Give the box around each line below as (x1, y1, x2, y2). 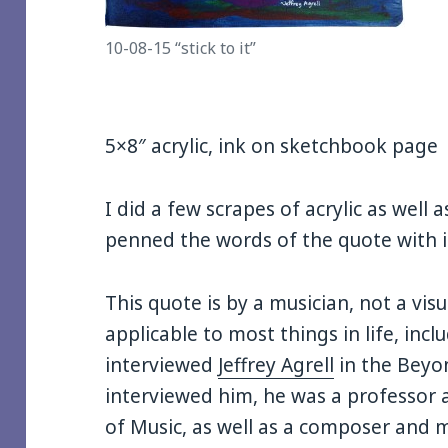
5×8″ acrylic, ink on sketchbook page (105, 133, 439, 160)
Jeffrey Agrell (218, 352, 335, 379)
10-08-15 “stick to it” (105, 37, 257, 60)
